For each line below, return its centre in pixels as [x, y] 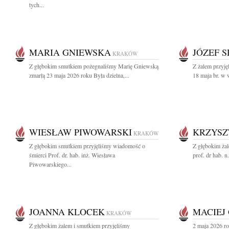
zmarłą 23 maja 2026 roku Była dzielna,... [79, 75]
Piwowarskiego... [50, 164]
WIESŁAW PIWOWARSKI [81, 132]
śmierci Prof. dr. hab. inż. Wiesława [72, 155]
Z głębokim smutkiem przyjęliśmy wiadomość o [87, 146]
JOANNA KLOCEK [67, 212]
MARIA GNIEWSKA [70, 52]
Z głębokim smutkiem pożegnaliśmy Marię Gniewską [94, 66]
